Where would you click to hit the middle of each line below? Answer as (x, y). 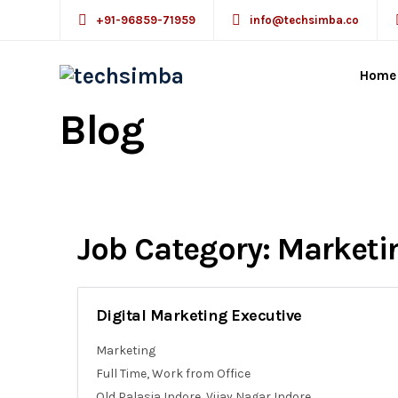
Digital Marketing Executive (199, 315)
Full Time (121, 374)
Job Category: (177, 249)
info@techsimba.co (304, 20)
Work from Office (201, 374)
